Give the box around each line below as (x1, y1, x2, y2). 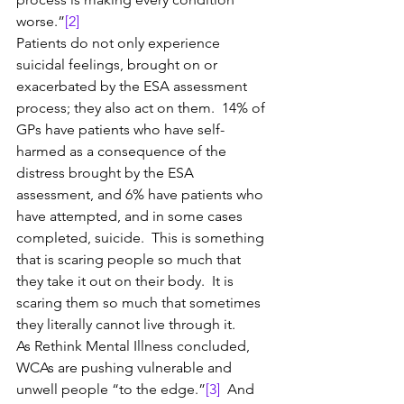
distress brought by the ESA (16, 164, 197, 181)
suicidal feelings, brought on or (16, 56, 221, 73)
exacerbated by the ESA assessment (16, 78, 251, 95)
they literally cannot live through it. (16, 316, 235, 333)
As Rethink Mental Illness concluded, (16, 337, 253, 354)
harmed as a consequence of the (16, 142, 230, 160)
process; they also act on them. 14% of (16, 99, 269, 116)
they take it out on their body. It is (16, 272, 237, 289)
